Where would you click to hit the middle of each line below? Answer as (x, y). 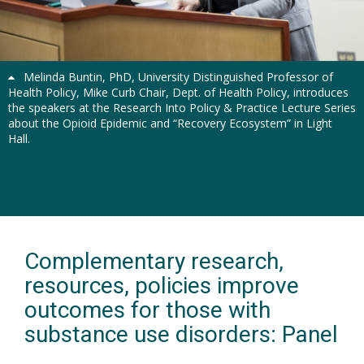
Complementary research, (154, 261)
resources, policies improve (162, 285)
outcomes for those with (147, 310)
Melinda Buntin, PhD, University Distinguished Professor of (177, 76)
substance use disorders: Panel (181, 334)
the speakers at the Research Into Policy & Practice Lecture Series (182, 107)
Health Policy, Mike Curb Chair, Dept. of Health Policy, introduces (178, 92)
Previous (31, 54)
